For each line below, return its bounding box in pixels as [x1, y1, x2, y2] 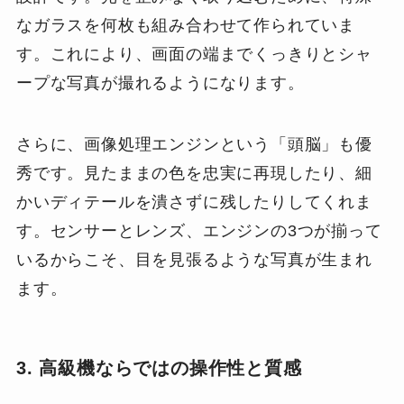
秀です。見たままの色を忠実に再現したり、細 [15, 163, 372, 182]
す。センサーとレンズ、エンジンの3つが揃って [15, 221, 382, 240]
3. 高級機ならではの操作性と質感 [15, 357, 302, 378]
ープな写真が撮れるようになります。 [15, 73, 305, 92]
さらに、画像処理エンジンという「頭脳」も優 [15, 134, 372, 153]
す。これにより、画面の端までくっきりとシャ [15, 44, 372, 63]
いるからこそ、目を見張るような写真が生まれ [15, 250, 372, 269]
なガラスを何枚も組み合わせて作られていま [15, 15, 356, 34]
